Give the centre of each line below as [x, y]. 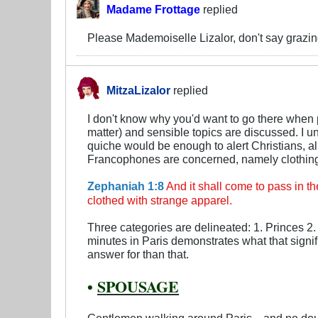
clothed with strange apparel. [160, 200]
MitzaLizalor [138, 90]
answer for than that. [138, 254]
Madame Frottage [153, 9]
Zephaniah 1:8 [126, 186]
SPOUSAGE [138, 286]
